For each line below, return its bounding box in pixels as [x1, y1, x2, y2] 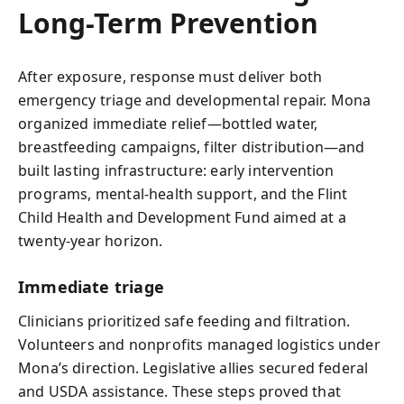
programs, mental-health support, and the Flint [18, 183, 348, 204]
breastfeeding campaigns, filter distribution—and [18, 136, 365, 157]
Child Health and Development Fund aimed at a [18, 207, 346, 227]
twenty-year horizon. [18, 230, 163, 251]
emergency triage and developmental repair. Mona [18, 89, 372, 110]
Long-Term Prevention [18, 4, 318, 41]
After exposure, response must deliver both [18, 66, 323, 87]
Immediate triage [18, 275, 164, 298]
